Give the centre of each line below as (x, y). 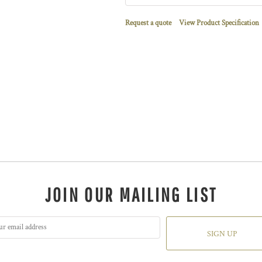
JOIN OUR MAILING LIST (131, 195)
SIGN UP (222, 234)
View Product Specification (219, 23)
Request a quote (148, 23)
